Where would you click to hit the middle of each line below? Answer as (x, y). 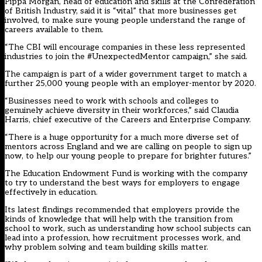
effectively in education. (51, 192)
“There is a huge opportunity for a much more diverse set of (122, 137)
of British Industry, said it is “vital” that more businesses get (121, 11)
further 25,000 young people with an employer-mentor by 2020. (130, 84)
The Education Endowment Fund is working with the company (126, 174)
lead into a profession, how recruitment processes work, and (123, 238)
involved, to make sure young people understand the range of (125, 20)
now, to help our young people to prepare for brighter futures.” (128, 156)
